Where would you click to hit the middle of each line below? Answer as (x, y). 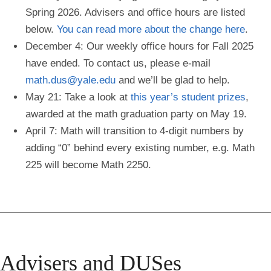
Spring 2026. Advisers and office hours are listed (135, 12)
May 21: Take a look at (78, 97)
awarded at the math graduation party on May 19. (138, 114)
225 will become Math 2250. (90, 165)
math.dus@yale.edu (70, 80)
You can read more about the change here (151, 29)
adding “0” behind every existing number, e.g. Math (140, 148)
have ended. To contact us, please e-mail (118, 63)
